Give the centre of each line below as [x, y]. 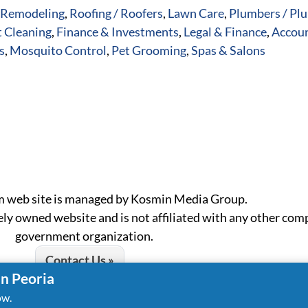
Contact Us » [79, 260]
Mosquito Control [58, 51]
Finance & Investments [118, 32]
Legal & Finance [225, 32]
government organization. [84, 236]
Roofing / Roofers [116, 13]
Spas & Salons [228, 51]
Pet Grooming [149, 51]
